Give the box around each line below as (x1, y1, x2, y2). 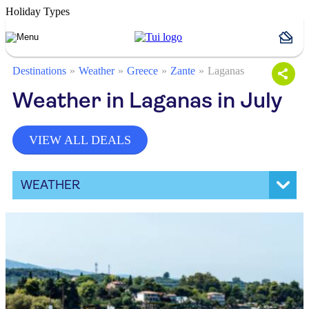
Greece (127, 65, 158, 77)
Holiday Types (6, 6, 70, 17)
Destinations (12, 65, 66, 77)
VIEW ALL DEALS (29, 133, 131, 147)
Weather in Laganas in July (12, 88, 282, 113)
